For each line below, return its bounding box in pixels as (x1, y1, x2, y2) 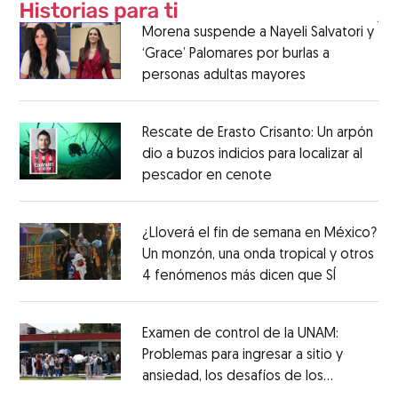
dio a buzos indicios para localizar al (141, 147, 362, 163)
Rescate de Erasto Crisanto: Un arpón (141, 126, 373, 141)
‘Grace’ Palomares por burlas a (141, 47, 330, 62)
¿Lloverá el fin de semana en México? (141, 227, 377, 242)
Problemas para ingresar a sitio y (141, 348, 343, 363)
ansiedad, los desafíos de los (141, 370, 323, 385)
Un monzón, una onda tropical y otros (141, 248, 374, 263)
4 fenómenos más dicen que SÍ (141, 269, 336, 284)
